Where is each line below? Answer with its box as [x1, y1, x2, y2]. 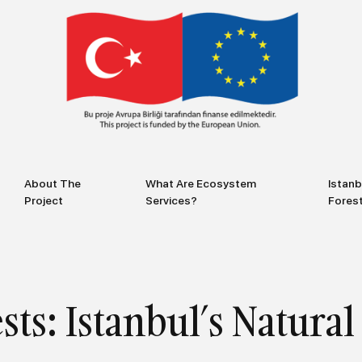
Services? [145, 194, 197, 208]
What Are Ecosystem [145, 177, 256, 191]
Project [24, 194, 64, 208]
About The [24, 177, 82, 191]
